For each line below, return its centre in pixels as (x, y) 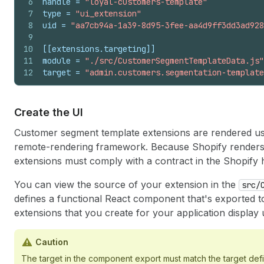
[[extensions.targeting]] (99, 49)
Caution (52, 242)
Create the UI (49, 112)
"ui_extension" (108, 13)
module (57, 60)
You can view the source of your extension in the (126, 184)
